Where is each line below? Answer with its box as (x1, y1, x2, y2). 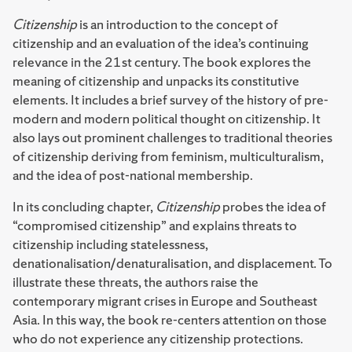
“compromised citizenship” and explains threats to (13, 216, 297, 234)
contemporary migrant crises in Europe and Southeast (13, 291, 317, 310)
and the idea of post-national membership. (13, 166, 253, 184)
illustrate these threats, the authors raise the (13, 273, 258, 291)
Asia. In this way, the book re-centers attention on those (13, 310, 327, 328)
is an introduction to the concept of (77, 15, 278, 33)
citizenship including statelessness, (13, 235, 208, 253)
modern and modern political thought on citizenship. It (13, 109, 321, 127)
